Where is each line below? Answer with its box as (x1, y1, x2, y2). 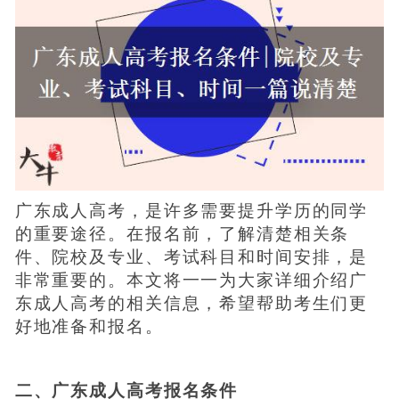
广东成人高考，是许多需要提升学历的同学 (14, 200, 369, 220)
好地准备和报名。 (14, 316, 164, 336)
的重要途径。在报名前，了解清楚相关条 (14, 224, 350, 243)
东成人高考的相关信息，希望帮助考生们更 (14, 293, 369, 313)
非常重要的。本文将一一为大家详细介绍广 (14, 270, 369, 289)
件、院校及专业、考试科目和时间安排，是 (14, 247, 369, 266)
